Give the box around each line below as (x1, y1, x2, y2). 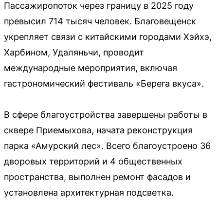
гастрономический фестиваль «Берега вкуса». (4, 78, 204, 89)
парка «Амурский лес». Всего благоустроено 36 (4, 141, 211, 151)
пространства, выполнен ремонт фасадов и (4, 172, 191, 182)
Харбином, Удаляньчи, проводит (4, 47, 144, 57)
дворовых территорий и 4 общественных (4, 156, 182, 166)
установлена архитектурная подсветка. (4, 187, 174, 198)
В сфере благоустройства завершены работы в (4, 109, 207, 120)
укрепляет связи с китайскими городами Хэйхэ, (4, 32, 212, 42)
